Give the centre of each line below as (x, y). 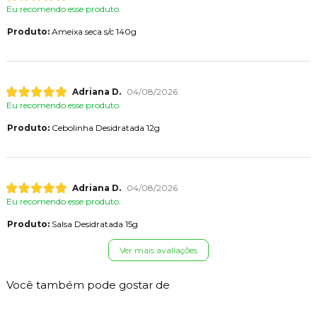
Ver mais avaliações (158, 250)
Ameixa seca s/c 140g (93, 31)
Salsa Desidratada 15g (93, 224)
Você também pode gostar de (88, 285)
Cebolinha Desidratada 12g (104, 128)
